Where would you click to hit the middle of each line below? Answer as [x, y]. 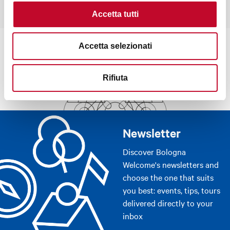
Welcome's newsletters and [171, 165]
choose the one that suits [168, 177]
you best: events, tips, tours [171, 190]
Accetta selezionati [115, 46]
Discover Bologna [154, 152]
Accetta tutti [115, 14]
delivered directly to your [168, 203]
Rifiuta [115, 78]
